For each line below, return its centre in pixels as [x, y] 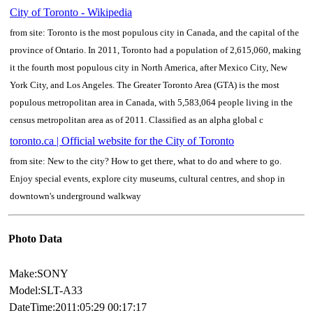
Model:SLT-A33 [46, 291]
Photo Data [35, 239]
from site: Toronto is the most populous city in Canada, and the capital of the [154, 32]
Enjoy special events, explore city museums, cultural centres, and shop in [147, 178]
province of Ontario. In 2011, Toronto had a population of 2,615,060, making [155, 50]
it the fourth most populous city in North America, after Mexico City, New [148, 67]
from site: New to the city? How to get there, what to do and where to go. [146, 161]
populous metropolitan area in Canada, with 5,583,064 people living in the [151, 102]
